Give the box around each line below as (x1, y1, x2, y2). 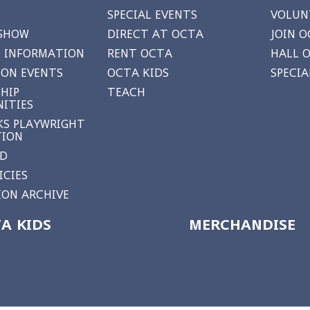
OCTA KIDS (107, 66, 169, 79)
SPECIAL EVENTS (107, 8, 197, 21)
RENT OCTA (107, 47, 172, 60)
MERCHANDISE (188, 217, 295, 232)
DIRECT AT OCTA (107, 28, 203, 40)
